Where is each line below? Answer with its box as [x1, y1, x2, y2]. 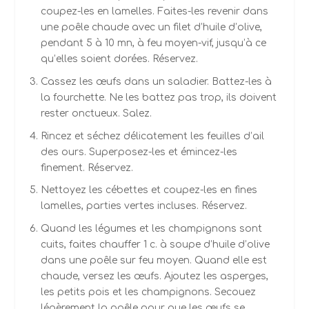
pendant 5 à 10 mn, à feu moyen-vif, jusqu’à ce [40, 38, 266, 49]
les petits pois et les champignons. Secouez [40, 287, 256, 298]
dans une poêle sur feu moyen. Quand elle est [40, 255, 267, 266]
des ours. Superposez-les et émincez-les [40, 146, 237, 157]
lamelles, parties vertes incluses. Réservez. [40, 201, 247, 212]
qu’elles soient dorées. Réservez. [40, 54, 198, 65]
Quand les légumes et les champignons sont [40, 223, 262, 235]
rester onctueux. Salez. [40, 108, 152, 119]
